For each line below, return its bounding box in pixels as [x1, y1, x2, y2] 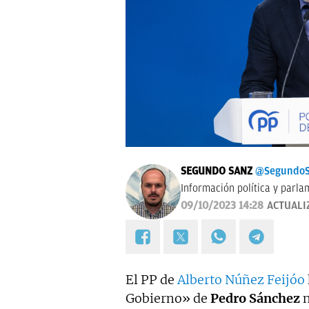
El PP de [126, 271, 177, 288]
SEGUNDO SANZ [181, 164, 252, 177]
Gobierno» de [126, 290, 210, 306]
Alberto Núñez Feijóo [177, 271, 305, 288]
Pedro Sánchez [210, 290, 300, 306]
